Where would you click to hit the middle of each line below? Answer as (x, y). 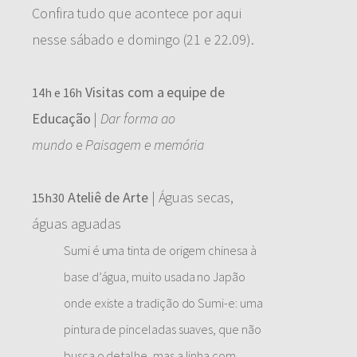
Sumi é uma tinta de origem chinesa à (160, 250)
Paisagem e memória (143, 144)
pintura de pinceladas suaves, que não (163, 329)
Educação (61, 118)
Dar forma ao (138, 118)
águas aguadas (77, 223)
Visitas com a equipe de (153, 92)
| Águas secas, (190, 197)
